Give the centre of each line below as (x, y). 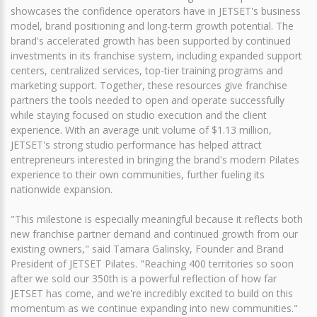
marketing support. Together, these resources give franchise (149, 85)
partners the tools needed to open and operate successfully (148, 100)
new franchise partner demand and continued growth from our (154, 234)
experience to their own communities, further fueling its (138, 174)
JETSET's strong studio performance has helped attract (136, 144)
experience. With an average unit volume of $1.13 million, (141, 129)
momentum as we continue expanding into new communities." (154, 308)
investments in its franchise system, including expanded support (156, 55)
